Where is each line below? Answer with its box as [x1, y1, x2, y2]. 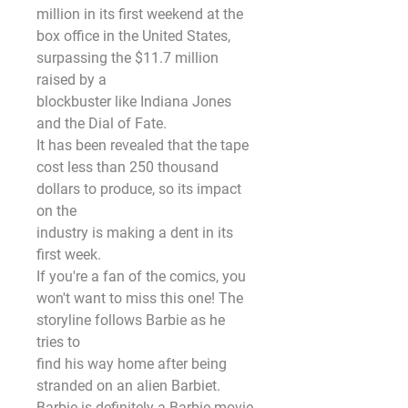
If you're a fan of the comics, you [36, 268, 246, 285]
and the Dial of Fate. [36, 115, 167, 132]
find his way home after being [36, 355, 227, 372]
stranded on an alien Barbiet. [36, 377, 220, 394]
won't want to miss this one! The [36, 290, 243, 307]
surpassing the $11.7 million [36, 49, 219, 66]
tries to [36, 333, 80, 351]
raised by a [36, 71, 107, 88]
